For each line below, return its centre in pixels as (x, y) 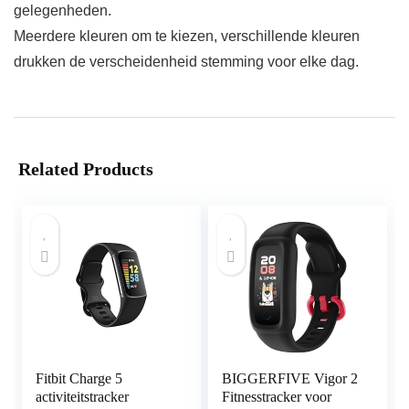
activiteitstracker (83, 397)
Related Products (86, 169)
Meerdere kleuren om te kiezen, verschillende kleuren (187, 37)
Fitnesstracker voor (277, 397)
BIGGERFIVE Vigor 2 (290, 379)
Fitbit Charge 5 (79, 379)
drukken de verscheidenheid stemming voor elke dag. (186, 62)
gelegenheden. (63, 11)
